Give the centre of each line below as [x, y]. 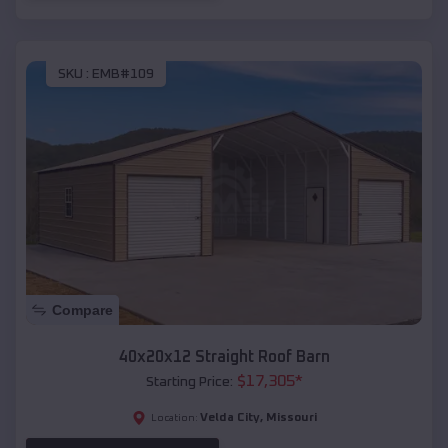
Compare [82, 309]
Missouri [291, 417]
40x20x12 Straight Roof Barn [224, 356]
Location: [174, 417]
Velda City [229, 417]
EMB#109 [123, 73]
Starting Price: [189, 381]
